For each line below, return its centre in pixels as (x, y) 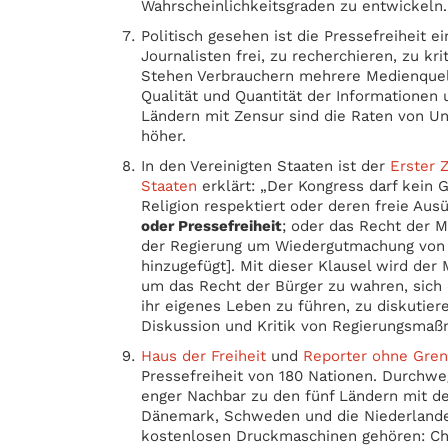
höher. (164, 136)
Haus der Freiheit (204, 356)
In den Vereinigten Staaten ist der (266, 166)
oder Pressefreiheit (212, 226)
